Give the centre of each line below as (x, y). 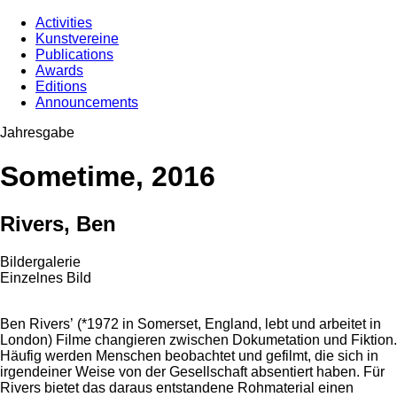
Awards (59, 71)
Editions (61, 87)
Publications (74, 55)
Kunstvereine (77, 39)
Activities (64, 23)
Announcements (87, 103)
